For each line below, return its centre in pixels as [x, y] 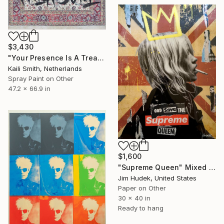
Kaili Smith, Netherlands [45, 68]
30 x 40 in [134, 198]
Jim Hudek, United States [157, 178]
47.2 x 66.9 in [29, 88]
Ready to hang [141, 208]
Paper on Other [142, 188]
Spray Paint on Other [41, 78]
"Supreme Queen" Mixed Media [212, 167]
